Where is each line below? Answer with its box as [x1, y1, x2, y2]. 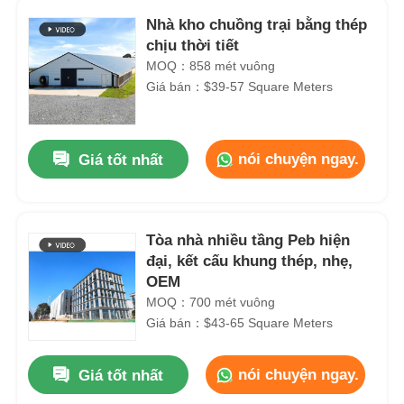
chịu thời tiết [146, 36, 240, 54]
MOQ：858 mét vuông [146, 58, 276, 73]
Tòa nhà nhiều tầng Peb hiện [146, 231, 351, 249]
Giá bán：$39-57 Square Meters [146, 78, 334, 94]
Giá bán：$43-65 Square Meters [146, 315, 334, 330]
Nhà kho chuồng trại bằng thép [146, 15, 368, 33]
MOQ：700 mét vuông [146, 294, 276, 309]
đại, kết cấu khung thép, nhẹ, [146, 252, 353, 270]
